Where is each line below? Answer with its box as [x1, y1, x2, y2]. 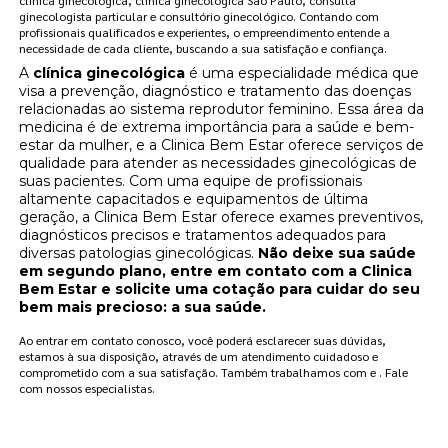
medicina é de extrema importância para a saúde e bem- [19, 117, 415, 136]
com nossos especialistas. [19, 379, 156, 396]
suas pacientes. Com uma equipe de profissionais [19, 171, 363, 190]
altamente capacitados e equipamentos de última [19, 189, 369, 208]
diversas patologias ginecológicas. [19, 243, 259, 262]
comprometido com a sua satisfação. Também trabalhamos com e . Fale [19, 363, 409, 380]
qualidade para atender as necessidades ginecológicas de [19, 153, 418, 172]
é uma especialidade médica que [185, 63, 420, 82]
